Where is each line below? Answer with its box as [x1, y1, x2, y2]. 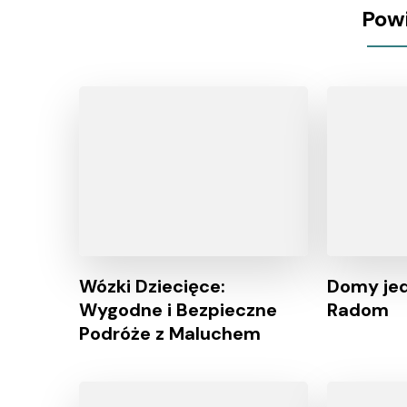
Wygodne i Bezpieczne [79, 297, 277, 322]
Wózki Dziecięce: [79, 273, 225, 298]
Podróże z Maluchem [79, 321, 261, 345]
